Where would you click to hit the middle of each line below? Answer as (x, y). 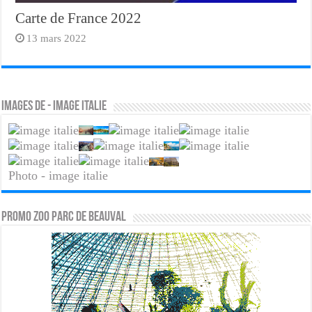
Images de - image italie (54, 107)
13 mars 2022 (57, 38)
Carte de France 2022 (79, 18)
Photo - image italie (58, 176)
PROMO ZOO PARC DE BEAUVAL (64, 218)
